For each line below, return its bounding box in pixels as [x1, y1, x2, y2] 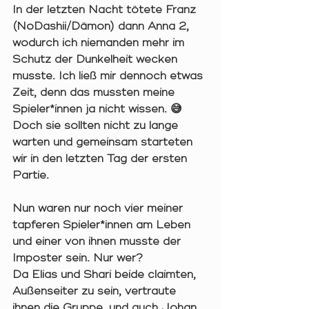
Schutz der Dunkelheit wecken [12, 52, 181, 67]
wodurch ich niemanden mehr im [12, 36, 188, 50]
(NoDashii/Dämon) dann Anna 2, [12, 19, 192, 34]
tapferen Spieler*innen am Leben [12, 218, 194, 232]
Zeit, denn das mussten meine [12, 86, 178, 100]
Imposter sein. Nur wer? [12, 251, 146, 266]
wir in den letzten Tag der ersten [12, 152, 190, 166]
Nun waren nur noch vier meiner [12, 201, 186, 216]
